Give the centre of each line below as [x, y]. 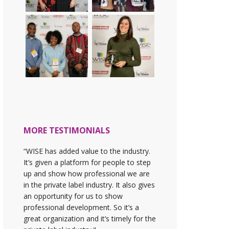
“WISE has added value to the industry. [87, 151]
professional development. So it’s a [81, 208]
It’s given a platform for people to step [87, 163]
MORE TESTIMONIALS [67, 131]
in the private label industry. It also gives [89, 185]
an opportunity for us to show [73, 196]
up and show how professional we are [87, 174]
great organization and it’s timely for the [90, 219]
